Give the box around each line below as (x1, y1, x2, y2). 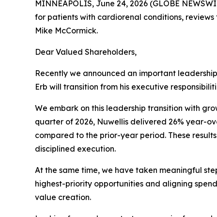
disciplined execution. (35, 143, 116, 154)
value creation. (35, 192, 91, 202)
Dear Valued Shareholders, (35, 46, 137, 57)
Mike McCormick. (35, 25, 98, 35)
